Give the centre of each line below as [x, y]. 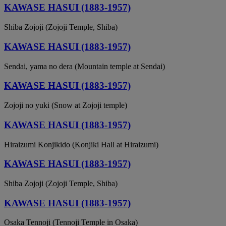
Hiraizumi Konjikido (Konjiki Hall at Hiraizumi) [81, 144]
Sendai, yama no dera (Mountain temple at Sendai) [84, 66]
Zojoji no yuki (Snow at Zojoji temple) [66, 105]
